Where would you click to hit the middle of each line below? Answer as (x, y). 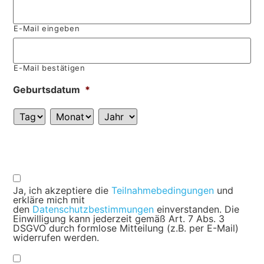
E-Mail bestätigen (49, 68)
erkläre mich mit (49, 200)
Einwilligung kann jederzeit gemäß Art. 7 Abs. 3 (119, 219)
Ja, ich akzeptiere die (62, 191)
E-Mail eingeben (47, 29)
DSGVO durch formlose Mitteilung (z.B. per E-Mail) (126, 228)
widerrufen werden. (56, 238)
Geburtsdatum (47, 89)
